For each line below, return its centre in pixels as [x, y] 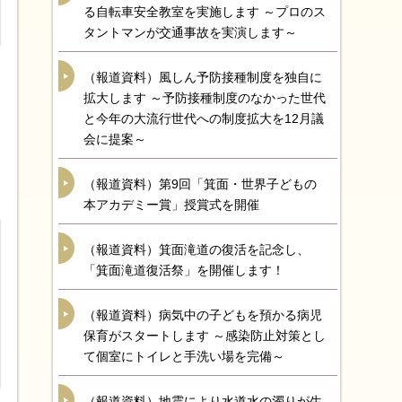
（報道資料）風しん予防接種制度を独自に [203, 77]
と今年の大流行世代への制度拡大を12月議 [204, 118]
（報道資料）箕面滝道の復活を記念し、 [197, 249]
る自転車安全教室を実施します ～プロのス [205, 12]
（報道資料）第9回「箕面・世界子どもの [200, 184]
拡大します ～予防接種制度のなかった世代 [205, 98]
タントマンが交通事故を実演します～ [190, 32]
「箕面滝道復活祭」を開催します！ [184, 270]
